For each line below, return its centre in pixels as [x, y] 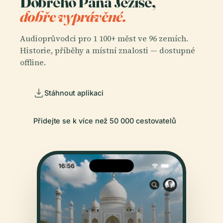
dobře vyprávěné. [73, 16]
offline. [33, 62]
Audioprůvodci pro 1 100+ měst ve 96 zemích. [104, 38]
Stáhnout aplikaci [74, 93]
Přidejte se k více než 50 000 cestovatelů [105, 121]
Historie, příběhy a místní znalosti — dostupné [108, 50]
